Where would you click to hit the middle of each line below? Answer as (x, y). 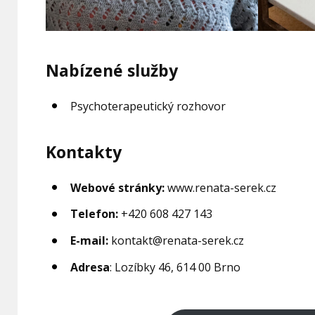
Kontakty (84, 152)
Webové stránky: (118, 187)
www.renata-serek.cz (221, 187)
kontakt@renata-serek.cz (176, 240)
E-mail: (90, 240)
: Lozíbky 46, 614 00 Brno (175, 267)
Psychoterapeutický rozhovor (148, 106)
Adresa (90, 267)
